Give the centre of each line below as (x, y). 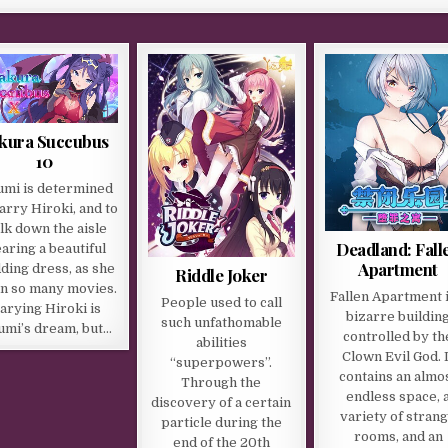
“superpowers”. (221, 363)
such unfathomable (221, 323)
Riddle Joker (221, 275)
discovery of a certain (221, 403)
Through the (221, 383)
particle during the (221, 423)
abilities (221, 343)
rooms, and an (398, 436)
